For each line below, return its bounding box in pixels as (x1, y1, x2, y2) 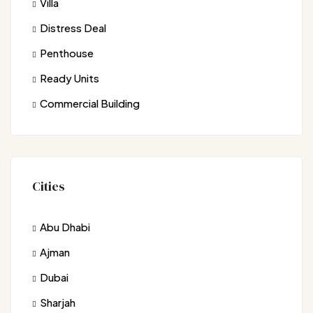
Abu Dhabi (40, 220, 90, 233)
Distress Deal (40, 21, 106, 34)
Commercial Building (40, 96, 140, 110)
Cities (32, 177, 65, 195)
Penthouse (40, 46, 94, 59)
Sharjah (40, 296, 75, 309)
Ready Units (40, 71, 99, 85)
